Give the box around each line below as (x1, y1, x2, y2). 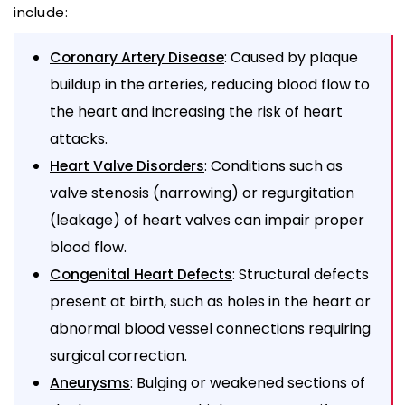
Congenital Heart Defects (50, 264, 232, 284)
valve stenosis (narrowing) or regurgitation (50, 182, 354, 203)
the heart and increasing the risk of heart (50, 100, 343, 122)
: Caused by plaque (224, 46, 358, 68)
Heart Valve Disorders (50, 155, 204, 175)
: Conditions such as (204, 155, 343, 176)
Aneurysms (50, 372, 130, 392)
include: (14, 2, 68, 22)
